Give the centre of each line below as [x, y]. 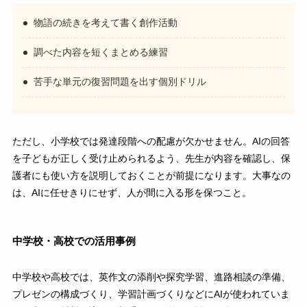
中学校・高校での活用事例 [74, 241]
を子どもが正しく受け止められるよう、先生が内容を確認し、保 [151, 159]
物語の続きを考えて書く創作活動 [106, 23]
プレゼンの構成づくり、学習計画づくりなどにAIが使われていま [151, 294]
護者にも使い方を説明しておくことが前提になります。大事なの [151, 176]
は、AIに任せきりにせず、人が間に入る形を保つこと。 [132, 193]
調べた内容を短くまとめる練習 [101, 52]
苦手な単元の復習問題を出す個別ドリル [120, 82]
